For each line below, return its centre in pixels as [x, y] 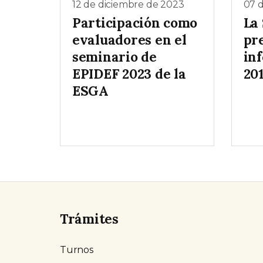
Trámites [89, 219]
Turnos [77, 250]
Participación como [135, 23]
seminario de [114, 57]
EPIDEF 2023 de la [129, 74]
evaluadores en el [129, 40]
